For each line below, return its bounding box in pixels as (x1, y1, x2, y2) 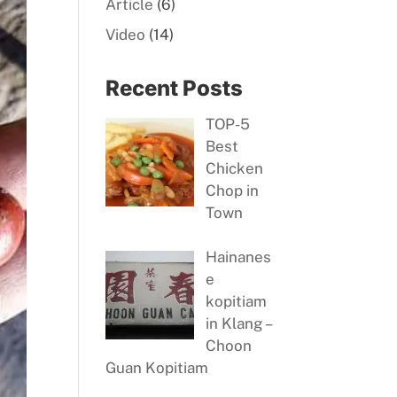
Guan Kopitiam (105, 359, 209, 378)
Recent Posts (105, 74, 244, 101)
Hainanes (205, 248, 271, 267)
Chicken (205, 159, 263, 177)
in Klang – (205, 315, 270, 333)
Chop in (205, 181, 259, 199)
